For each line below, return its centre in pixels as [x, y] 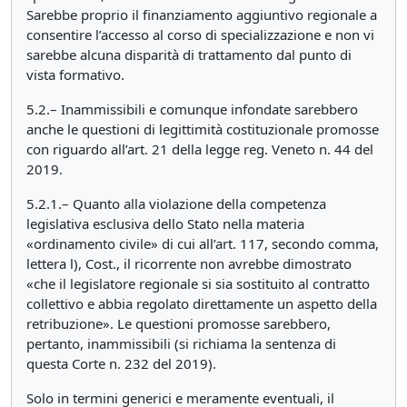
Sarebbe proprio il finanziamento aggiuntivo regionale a [202, 15]
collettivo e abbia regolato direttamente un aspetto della [202, 303]
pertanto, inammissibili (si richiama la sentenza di [181, 343]
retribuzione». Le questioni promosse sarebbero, [179, 323]
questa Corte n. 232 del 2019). [121, 363]
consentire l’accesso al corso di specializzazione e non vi [200, 35]
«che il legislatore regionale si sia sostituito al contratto [198, 283]
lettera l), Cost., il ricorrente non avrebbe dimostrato [189, 263]
